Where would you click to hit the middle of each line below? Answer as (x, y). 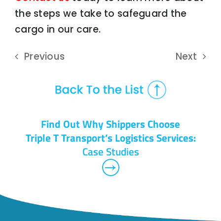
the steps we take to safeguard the (101, 14)
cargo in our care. (58, 30)
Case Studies (110, 152)
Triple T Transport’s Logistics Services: (110, 138)
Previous (44, 56)
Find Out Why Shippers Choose (110, 124)
